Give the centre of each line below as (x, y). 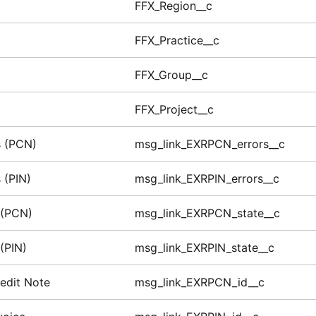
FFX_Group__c (171, 75)
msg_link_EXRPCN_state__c (207, 213)
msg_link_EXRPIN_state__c (204, 248)
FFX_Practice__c (177, 41)
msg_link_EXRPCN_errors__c (209, 144)
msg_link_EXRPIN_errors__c (207, 179)
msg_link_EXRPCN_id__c (199, 282)
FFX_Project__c (174, 110)
